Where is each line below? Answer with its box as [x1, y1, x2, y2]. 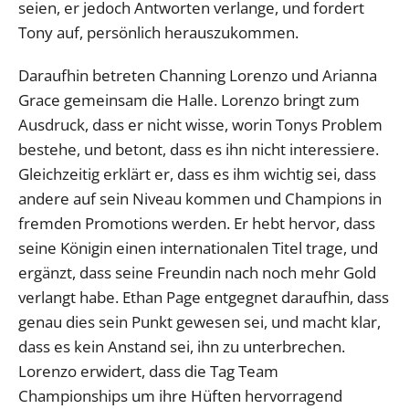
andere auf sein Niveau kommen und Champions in [18, 187, 382, 209]
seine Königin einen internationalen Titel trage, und [18, 236, 378, 258]
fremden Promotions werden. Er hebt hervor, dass [18, 212, 375, 234]
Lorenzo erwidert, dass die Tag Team [18, 360, 278, 382]
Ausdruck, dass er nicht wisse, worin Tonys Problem [18, 113, 383, 135]
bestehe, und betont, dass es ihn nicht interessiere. [18, 138, 379, 160]
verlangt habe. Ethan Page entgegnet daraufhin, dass [18, 286, 389, 308]
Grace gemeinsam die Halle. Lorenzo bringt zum [18, 89, 360, 110]
